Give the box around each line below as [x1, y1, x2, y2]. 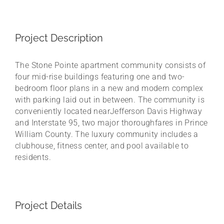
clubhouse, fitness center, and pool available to [15, 140, 189, 150]
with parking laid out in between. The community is [15, 94, 204, 104]
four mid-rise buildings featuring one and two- [15, 71, 185, 81]
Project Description [15, 31, 103, 44]
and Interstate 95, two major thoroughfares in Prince [15, 117, 208, 127]
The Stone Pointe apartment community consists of [15, 60, 206, 70]
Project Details [15, 199, 82, 211]
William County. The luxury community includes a [15, 129, 198, 139]
